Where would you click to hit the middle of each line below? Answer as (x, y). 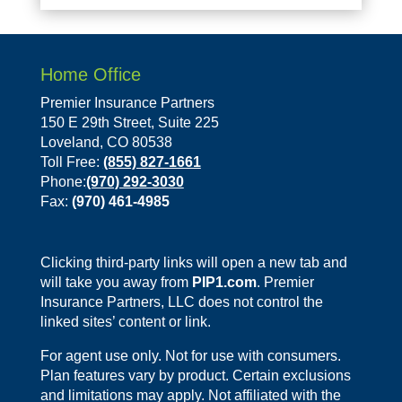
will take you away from (116, 283)
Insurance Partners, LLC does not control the (181, 302)
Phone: (63, 182)
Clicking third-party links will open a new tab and (193, 263)
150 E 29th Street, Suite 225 (129, 123)
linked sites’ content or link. (125, 322)
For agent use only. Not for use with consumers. (190, 356)
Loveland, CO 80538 (106, 143)
